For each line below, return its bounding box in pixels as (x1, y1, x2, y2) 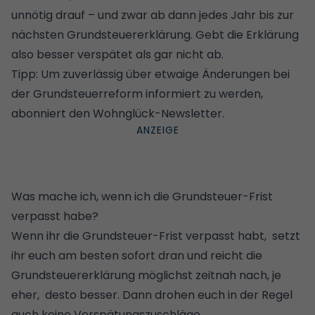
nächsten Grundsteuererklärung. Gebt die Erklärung (11, 26, 299, 43)
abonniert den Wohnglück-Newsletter (11, 105, 222, 122)
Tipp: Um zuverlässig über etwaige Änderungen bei (11, 65, 290, 82)
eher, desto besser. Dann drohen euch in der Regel (11, 286, 292, 303)
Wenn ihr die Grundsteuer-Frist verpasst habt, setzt (11, 227, 300, 244)
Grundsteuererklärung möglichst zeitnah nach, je (11, 266, 281, 283)
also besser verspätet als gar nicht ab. (11, 46, 224, 63)
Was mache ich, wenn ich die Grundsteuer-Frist (11, 188, 273, 205)
